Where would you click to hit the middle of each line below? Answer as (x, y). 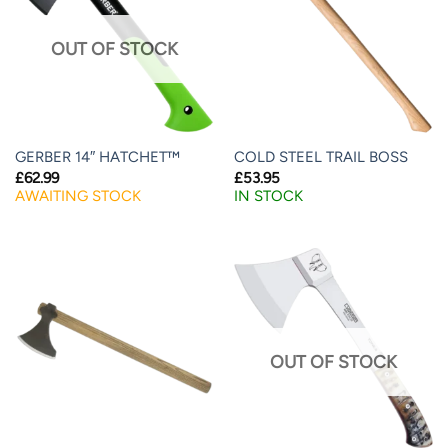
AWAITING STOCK (77, 195)
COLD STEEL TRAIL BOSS (320, 157)
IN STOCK (268, 195)
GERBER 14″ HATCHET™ (97, 157)
